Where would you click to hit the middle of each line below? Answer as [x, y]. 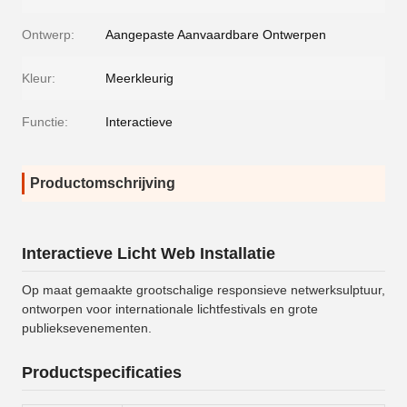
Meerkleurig [139, 79]
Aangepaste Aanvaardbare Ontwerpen [216, 35]
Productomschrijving [103, 184]
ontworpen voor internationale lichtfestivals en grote [170, 309]
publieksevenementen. [87, 328]
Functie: [45, 122]
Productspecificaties [102, 373]
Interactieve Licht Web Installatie [149, 254]
